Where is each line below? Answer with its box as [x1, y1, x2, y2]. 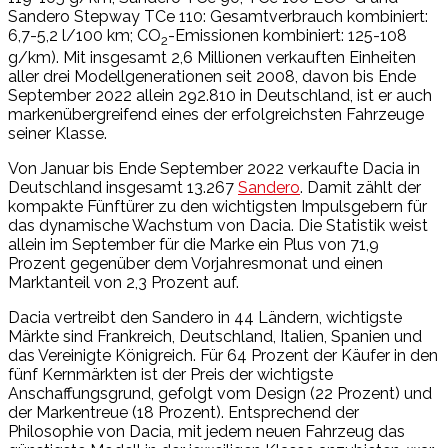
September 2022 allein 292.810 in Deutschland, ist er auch [8, 85, 432, 105]
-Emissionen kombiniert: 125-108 [168, 25, 407, 45]
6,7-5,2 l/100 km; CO [8, 25, 161, 45]
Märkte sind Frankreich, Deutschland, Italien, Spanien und [8, 326, 422, 346]
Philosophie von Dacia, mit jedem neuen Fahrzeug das [8, 421, 405, 441]
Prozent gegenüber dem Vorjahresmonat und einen [8, 253, 383, 273]
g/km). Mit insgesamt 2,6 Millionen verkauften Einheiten [8, 47, 416, 67]
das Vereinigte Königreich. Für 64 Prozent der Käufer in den [8, 345, 438, 365]
